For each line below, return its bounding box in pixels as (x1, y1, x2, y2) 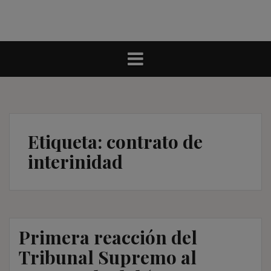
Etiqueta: (28, 129, 106, 154)
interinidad (28, 149, 123, 174)
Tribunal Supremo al (19, 244, 197, 269)
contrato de (106, 129, 203, 154)
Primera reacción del (19, 224, 197, 249)
